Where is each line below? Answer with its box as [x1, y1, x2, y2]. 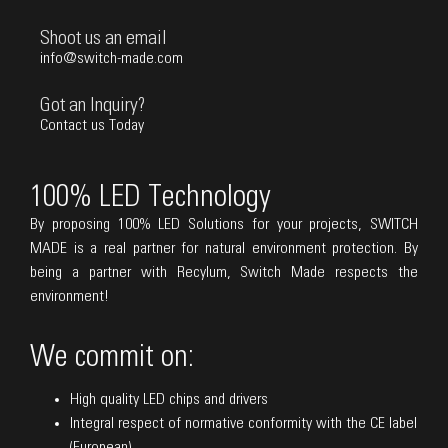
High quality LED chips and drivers [70, 390, 268, 407]
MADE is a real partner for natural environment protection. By [30, 239, 418, 256]
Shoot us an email [40, 28, 167, 49]
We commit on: [30, 342, 194, 373]
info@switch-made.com [40, 50, 183, 67]
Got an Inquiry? [40, 95, 145, 116]
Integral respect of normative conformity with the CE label [70, 414, 417, 431]
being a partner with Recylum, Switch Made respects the [30, 263, 418, 280]
